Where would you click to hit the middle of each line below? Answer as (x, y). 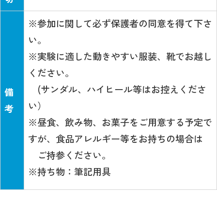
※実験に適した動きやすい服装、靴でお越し (120, 56)
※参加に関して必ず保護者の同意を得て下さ (120, 23)
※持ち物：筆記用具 (70, 171)
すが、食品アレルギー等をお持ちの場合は (116, 138)
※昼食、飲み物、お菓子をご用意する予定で (120, 122)
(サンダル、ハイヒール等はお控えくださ (117, 89)
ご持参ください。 (70, 155)
